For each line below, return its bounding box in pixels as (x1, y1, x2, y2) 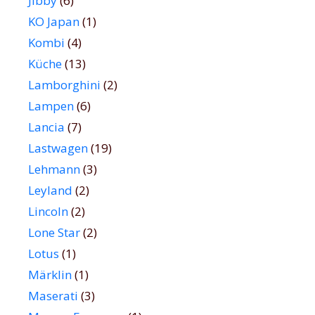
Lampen (28, 98, 74, 115)
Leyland (28, 182, 72, 199)
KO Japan (28, 13, 79, 30)
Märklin (28, 266, 72, 283)
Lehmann (28, 161, 80, 178)
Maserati (28, 288, 78, 304)
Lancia (28, 119, 65, 136)
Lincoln (28, 203, 68, 220)
